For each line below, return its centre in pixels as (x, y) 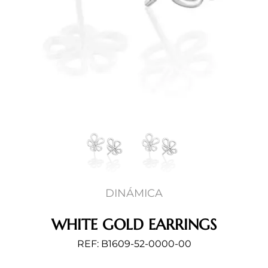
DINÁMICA (134, 193)
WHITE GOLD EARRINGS (134, 224)
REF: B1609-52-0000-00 (134, 243)
